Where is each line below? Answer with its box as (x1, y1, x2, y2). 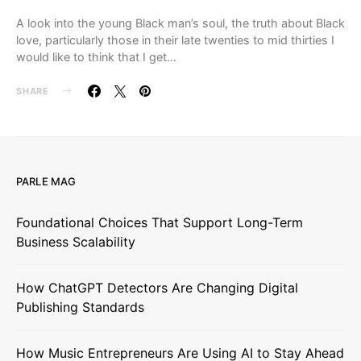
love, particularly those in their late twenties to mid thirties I (16, 32, 334, 47)
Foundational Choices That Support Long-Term (16, 214, 303, 230)
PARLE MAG (16, 174, 77, 188)
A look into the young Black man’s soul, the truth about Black (16, 15, 345, 30)
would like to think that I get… (16, 49, 176, 64)
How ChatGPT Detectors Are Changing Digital (16, 279, 298, 296)
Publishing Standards (16, 298, 144, 315)
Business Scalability (16, 233, 135, 250)
